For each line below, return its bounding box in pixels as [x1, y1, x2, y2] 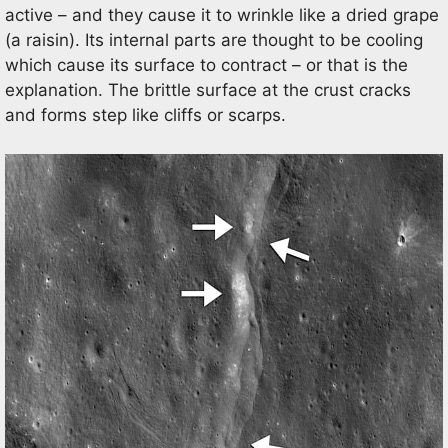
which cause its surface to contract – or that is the [5, 55, 408, 75]
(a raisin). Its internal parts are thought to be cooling [5, 30, 423, 50]
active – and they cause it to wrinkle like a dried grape [5, 5, 439, 25]
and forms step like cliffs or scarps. [5, 105, 286, 125]
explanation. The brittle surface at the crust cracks [5, 80, 411, 100]
